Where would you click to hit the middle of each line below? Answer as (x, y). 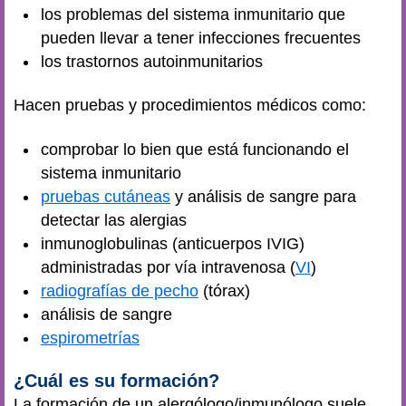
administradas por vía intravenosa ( (168, 267)
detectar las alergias (116, 220)
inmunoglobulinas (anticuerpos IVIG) (173, 243)
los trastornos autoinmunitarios (152, 61)
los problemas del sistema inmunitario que (193, 14)
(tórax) (227, 290)
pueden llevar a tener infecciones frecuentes (201, 38)
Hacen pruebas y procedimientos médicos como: (192, 105)
